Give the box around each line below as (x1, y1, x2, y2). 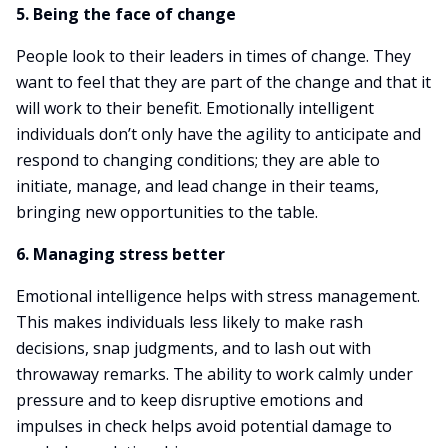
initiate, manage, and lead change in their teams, (16, 175, 379, 197)
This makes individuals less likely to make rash (16, 311, 363, 333)
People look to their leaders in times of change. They (16, 45, 411, 67)
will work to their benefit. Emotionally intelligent (16, 97, 374, 119)
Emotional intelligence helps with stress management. (16, 285, 420, 307)
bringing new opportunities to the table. (16, 201, 318, 223)
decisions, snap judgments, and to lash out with (16, 337, 371, 359)
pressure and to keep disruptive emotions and (16, 389, 363, 411)
